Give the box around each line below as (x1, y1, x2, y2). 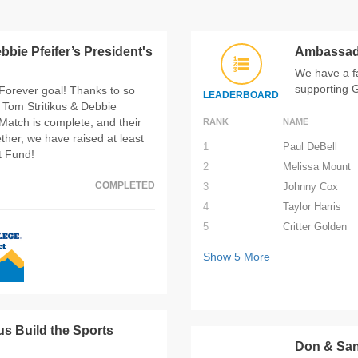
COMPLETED (95, 179, 155, 191)
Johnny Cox (283, 181, 338, 193)
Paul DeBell (283, 141, 337, 153)
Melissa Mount (283, 161, 351, 173)
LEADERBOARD (203, 89, 279, 101)
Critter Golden (283, 221, 347, 233)
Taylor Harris (283, 201, 341, 213)
